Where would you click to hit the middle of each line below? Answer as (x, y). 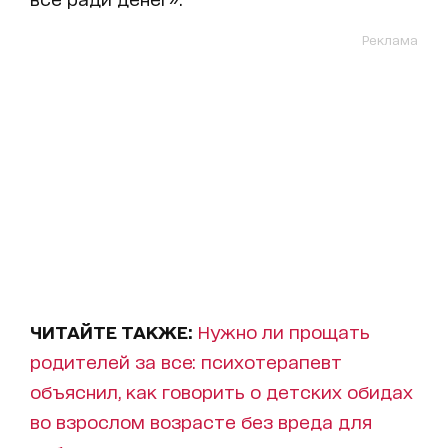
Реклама (390, 39)
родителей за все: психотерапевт (186, 360)
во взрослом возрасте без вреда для (201, 420)
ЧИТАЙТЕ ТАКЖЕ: (114, 330)
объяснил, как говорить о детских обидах (221, 390)
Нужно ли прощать (284, 330)
